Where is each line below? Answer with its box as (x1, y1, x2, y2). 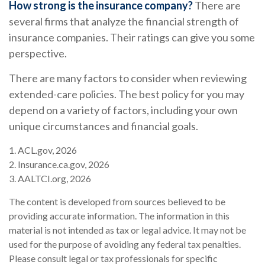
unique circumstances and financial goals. (9, 119, 198, 133)
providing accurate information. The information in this (9, 210, 230, 222)
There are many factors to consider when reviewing (9, 72, 247, 85)
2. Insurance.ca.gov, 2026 (9, 159, 109, 170)
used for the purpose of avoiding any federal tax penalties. (9, 238, 241, 250)
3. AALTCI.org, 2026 (9, 173, 91, 185)
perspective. (9, 47, 67, 60)
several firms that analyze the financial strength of (9, 15, 239, 28)
